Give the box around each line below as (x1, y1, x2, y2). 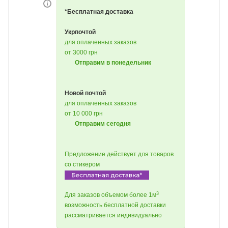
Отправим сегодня (75, 120, 131, 127)
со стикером (65, 161, 100, 168)
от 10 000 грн (65, 110, 103, 117)
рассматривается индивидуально (65, 212, 162, 219)
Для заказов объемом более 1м (65, 191, 156, 199)
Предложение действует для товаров (65, 151, 174, 158)
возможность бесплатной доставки (65, 202, 166, 209)
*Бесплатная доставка (65, 8, 133, 15)
